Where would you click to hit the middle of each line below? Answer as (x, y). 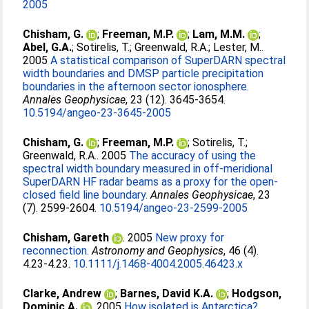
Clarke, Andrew (62, 293)
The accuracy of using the (193, 156)
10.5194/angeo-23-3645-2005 (97, 113)
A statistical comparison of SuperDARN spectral (168, 60)
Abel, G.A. (48, 47)
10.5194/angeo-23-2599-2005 (174, 208)
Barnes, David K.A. (167, 293)
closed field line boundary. (86, 195)
